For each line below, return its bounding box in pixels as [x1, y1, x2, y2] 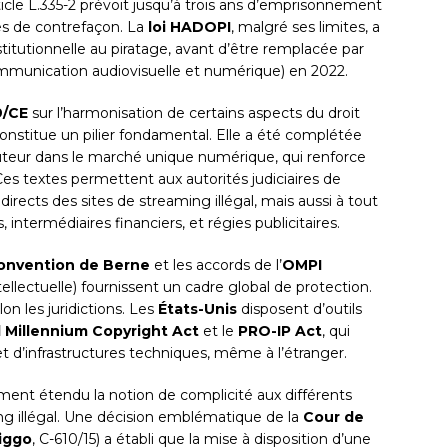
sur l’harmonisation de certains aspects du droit [28, 104, 360, 123]
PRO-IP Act [238, 322, 322, 341]
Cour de [303, 408, 364, 427]
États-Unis [158, 300, 237, 319]
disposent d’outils [237, 300, 362, 319]
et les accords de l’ [150, 256, 282, 275]
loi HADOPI [148, 18, 231, 37]
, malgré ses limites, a [231, 18, 380, 37]
